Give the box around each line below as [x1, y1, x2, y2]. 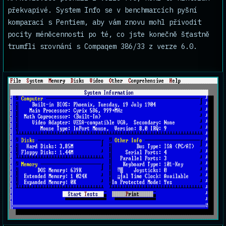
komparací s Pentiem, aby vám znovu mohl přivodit [8, 18, 201, 27]
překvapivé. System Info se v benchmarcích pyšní [8, 6, 197, 15]
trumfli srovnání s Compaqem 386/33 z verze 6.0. [8, 42, 197, 51]
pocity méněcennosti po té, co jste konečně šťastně [8, 30, 209, 39]
